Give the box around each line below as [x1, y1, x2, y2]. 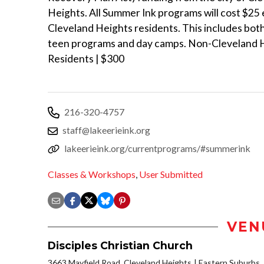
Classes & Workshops [48, 169, 136, 180]
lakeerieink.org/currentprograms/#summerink [64, 142, 250, 154]
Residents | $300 [48, 52, 124, 65]
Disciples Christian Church [48, 239, 193, 252]
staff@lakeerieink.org [62, 124, 150, 136]
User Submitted [139, 169, 203, 180]
